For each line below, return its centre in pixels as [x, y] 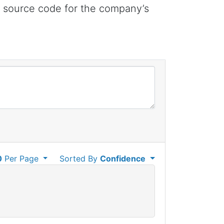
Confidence [123, 158]
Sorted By [80, 158]
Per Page [21, 158]
